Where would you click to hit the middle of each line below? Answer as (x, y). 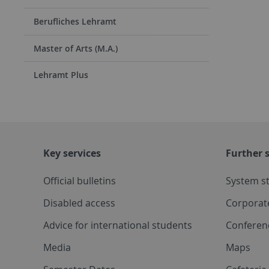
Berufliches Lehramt (75, 21)
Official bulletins (80, 180)
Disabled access (79, 203)
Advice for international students (118, 225)
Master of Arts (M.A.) (76, 48)
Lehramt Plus (61, 75)
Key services (72, 153)
